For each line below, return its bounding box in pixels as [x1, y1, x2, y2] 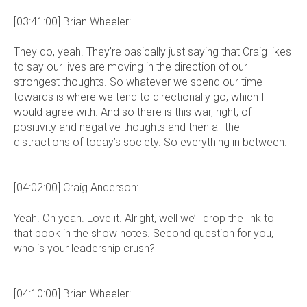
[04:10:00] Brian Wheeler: [14, 287, 131, 301]
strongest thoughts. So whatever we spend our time [14, 75, 262, 88]
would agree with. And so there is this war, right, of [14, 105, 251, 119]
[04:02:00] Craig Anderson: [14, 181, 138, 195]
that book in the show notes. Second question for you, [14, 226, 273, 240]
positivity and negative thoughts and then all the [14, 120, 240, 134]
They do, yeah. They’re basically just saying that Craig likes [14, 45, 291, 58]
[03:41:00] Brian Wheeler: [14, 14, 131, 28]
